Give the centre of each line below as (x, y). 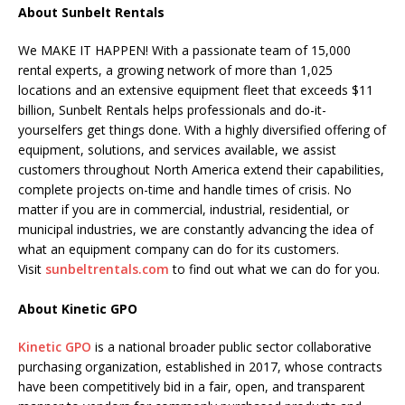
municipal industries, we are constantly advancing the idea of (196, 229)
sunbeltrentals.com (107, 268)
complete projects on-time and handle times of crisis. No (185, 189)
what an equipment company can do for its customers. (179, 249)
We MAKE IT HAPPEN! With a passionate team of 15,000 (184, 50)
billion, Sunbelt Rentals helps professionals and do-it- (172, 109)
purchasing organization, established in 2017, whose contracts (200, 366)
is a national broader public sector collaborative (231, 346)
